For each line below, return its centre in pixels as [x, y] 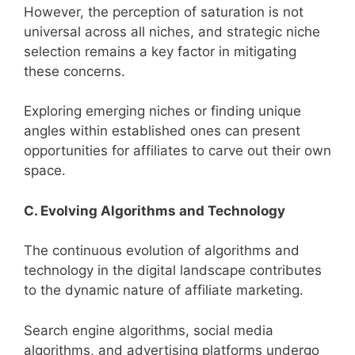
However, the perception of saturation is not [164, 11]
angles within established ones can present [162, 131]
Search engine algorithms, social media [149, 330]
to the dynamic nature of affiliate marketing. [164, 290]
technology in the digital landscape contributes [173, 271]
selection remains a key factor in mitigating [160, 51]
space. [45, 171]
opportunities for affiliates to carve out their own [177, 151]
